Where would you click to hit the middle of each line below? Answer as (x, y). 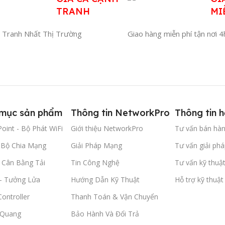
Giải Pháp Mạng (97, 145)
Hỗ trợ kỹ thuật (199, 179)
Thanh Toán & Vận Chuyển (115, 196)
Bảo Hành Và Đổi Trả (105, 213)
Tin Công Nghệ (95, 162)
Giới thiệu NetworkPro (107, 128)
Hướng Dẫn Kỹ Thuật (105, 179)
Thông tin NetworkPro (121, 113)
